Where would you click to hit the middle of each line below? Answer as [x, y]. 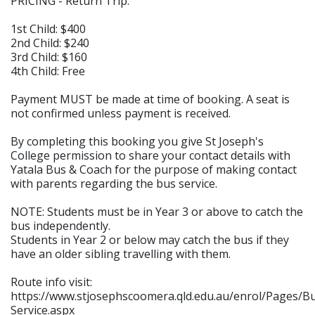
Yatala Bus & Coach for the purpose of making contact [154, 169]
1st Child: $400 [48, 29]
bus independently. [60, 226]
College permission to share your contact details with [150, 155]
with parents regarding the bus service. [114, 184]
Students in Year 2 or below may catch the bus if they [150, 240]
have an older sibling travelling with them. [121, 254]
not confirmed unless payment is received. [121, 113]
